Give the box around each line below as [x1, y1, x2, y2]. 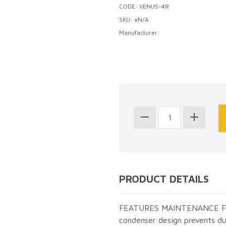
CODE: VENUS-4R [119, 3, 169, 10]
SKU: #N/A [119, 16, 149, 23]
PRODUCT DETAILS [119, 173, 209, 185]
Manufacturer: [119, 29, 160, 36]
